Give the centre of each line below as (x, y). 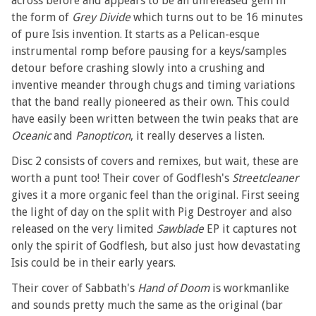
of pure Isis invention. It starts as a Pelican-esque (136, 34)
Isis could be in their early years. (94, 262)
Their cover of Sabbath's (75, 288)
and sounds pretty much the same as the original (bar (147, 305)
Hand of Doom (174, 288)
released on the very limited (84, 229)
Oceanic (31, 135)
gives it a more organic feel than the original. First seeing (156, 195)
